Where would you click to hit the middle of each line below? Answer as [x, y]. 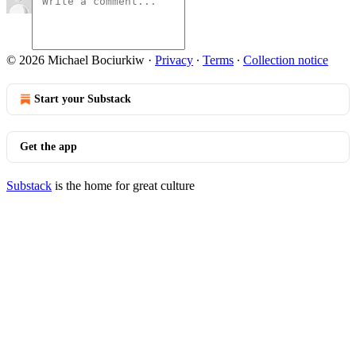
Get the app [48, 147]
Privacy [174, 60]
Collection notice [286, 60]
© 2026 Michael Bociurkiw [75, 60]
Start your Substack [83, 99]
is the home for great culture [123, 186]
